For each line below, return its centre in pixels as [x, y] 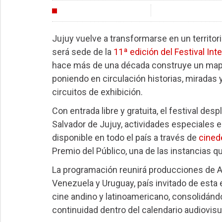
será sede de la [83, 52]
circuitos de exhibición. [97, 92]
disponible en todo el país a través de [125, 137]
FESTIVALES [81, 11]
